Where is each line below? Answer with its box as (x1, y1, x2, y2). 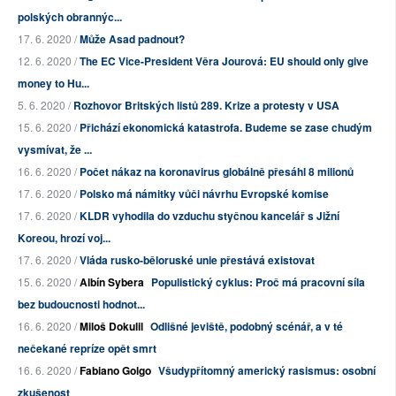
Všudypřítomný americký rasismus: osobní (158, 362, 376, 379)
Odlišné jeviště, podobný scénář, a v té (150, 318, 343, 335)
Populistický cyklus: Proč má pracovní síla (151, 274, 365, 291)
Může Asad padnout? (80, 31, 185, 48)
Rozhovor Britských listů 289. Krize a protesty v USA (73, 97, 339, 114)
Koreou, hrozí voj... (18, 230, 110, 247)
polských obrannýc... (18, 9, 122, 26)
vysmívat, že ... (18, 141, 92, 158)
